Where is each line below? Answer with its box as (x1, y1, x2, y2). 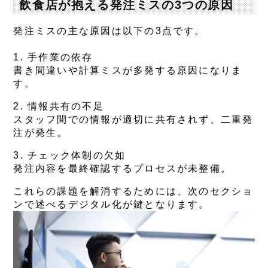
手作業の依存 (28, 52, 93, 63)
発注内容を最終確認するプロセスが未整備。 (13, 163, 232, 174)
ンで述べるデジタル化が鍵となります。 (13, 199, 210, 210)
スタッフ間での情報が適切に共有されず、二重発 (13, 114, 254, 125)
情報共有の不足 (28, 101, 104, 112)
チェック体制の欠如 (28, 150, 126, 161)
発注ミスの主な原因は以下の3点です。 (13, 26, 206, 36)
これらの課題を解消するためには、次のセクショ (13, 186, 254, 197)
